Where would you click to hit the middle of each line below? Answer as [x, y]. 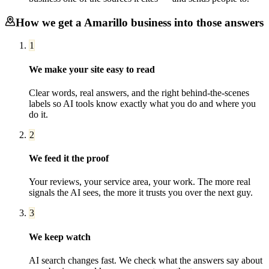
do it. [38, 114]
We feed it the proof [69, 159]
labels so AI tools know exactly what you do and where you [142, 103]
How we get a [50, 22]
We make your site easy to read [92, 69]
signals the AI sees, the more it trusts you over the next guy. [141, 193]
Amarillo [106, 22]
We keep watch [60, 237]
